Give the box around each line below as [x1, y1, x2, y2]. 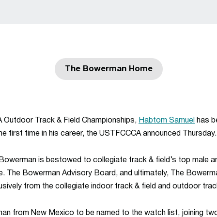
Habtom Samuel [139, 117, 195, 124]
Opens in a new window [108, 69, 203, 76]
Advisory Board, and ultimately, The [60, 170, 186, 177]
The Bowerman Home [64, 65, 153, 73]
